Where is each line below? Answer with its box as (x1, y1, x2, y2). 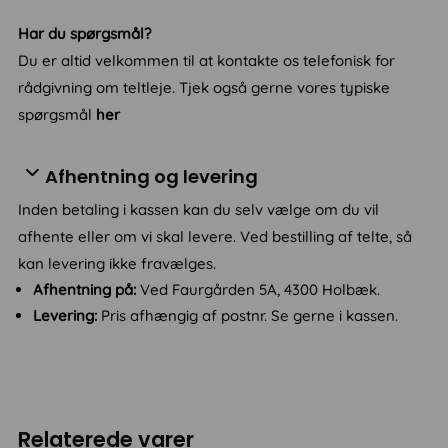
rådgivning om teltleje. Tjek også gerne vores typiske (18, 78, 391, 98)
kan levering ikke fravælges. (18, 254, 217, 274)
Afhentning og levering (45, 164, 259, 190)
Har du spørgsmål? (18, 24, 152, 44)
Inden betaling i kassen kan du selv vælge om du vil (18, 200, 380, 220)
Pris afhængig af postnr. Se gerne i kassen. (101, 306, 399, 326)
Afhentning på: (33, 280, 141, 300)
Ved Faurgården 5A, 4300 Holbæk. (140, 280, 381, 300)
